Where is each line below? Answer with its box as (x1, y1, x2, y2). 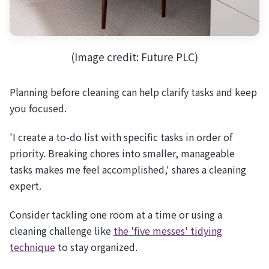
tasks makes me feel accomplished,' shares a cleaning (10, 162, 246, 177)
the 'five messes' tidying (113, 223, 222, 238)
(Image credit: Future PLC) (71, 49, 198, 65)
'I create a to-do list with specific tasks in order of (10, 129, 232, 144)
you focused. (10, 101, 67, 116)
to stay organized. (55, 239, 138, 254)
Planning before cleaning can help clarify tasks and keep (10, 85, 257, 100)
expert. (10, 178, 44, 193)
